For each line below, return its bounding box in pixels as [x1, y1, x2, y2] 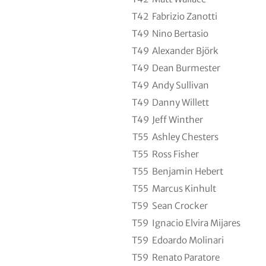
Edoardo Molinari [152, 235, 224, 246]
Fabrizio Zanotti [152, 11, 217, 23]
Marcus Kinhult [152, 183, 216, 195]
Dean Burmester [152, 62, 220, 74]
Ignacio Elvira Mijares [152, 217, 240, 229]
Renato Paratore [152, 252, 220, 264]
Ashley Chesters [152, 131, 218, 143]
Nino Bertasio [152, 28, 208, 40]
